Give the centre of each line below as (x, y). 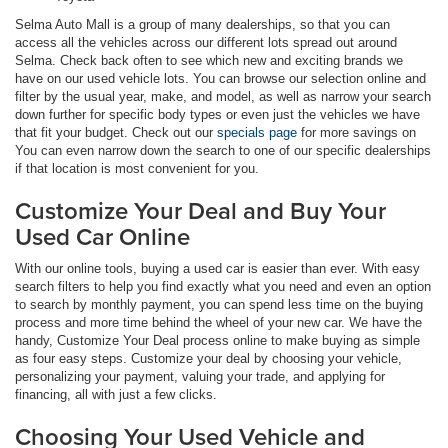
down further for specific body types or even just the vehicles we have (217, 114)
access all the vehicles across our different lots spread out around (206, 42)
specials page (257, 132)
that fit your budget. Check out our (116, 132)
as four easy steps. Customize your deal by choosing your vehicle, (208, 358)
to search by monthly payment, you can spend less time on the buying (219, 304)
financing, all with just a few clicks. (116, 394)
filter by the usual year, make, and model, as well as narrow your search (223, 96)
